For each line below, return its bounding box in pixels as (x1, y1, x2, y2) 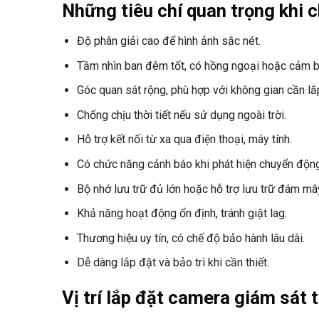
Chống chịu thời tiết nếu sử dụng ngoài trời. (76, 108, 286, 122)
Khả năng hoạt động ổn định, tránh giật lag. (76, 206, 287, 221)
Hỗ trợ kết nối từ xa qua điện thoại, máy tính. (76, 132, 292, 147)
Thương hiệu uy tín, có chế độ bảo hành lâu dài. (76, 231, 305, 245)
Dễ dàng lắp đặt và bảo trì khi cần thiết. (76, 256, 269, 270)
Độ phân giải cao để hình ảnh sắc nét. (76, 34, 261, 48)
